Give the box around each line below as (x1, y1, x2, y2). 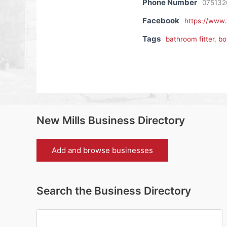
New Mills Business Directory (36, 114, 185, 127)
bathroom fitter (165, 35, 214, 44)
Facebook (142, 16, 179, 26)
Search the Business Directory (36, 184, 191, 198)
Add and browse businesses (52, 145, 153, 156)
